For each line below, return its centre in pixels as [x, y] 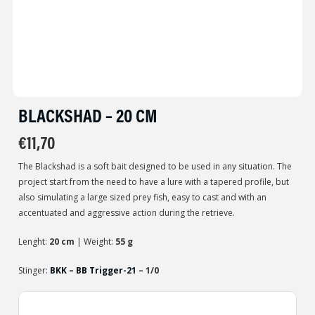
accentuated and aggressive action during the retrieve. [126, 212]
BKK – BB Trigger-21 [93, 271]
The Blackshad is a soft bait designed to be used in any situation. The [155, 166]
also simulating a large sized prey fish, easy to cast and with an [142, 197]
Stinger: [34, 271]
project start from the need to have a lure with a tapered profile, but [153, 181]
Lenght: [33, 241]
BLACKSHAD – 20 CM [88, 115]
